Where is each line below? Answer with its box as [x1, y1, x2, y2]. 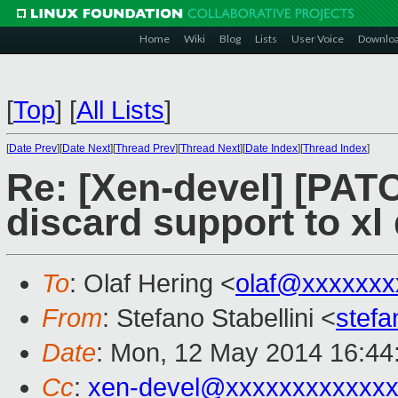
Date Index [245, 142, 298, 155]
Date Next [62, 142, 110, 155]
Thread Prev [115, 142, 175, 155]
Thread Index [303, 142, 367, 155]
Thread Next [180, 142, 240, 155]
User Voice [291, 32, 344, 45]
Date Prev [9, 142, 57, 155]
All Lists [76, 96, 164, 124]
